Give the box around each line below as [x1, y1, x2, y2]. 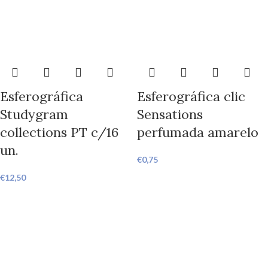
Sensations [137, 106, 203, 123]
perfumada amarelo [137, 124, 258, 141]
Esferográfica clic [137, 88, 245, 105]
